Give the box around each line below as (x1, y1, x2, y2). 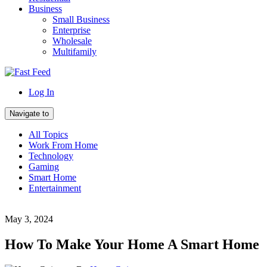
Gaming (29, 162, 59, 172)
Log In (29, 87, 54, 97)
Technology (29, 151, 73, 161)
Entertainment (29, 183, 81, 193)
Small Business (52, 14, 110, 24)
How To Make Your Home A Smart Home (5, 236, 259, 252)
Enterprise (52, 25, 91, 35)
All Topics (29, 129, 68, 139)
